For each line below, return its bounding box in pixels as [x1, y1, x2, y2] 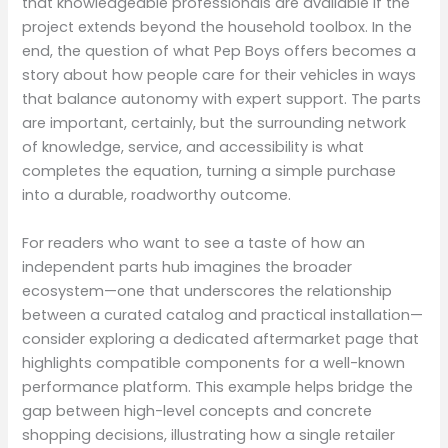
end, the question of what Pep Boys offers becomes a [22, 41, 417, 62]
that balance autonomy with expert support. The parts [22, 89, 422, 110]
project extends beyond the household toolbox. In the [22, 17, 413, 38]
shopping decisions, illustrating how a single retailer [22, 424, 396, 445]
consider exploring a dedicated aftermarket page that [22, 328, 420, 349]
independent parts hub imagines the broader [22, 256, 353, 277]
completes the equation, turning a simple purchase [22, 161, 397, 182]
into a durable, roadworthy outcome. [22, 185, 292, 206]
